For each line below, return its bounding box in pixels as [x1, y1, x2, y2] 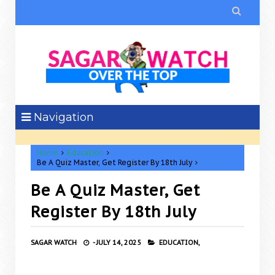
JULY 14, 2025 [96, 238, 141, 247]
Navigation [31, 110, 94, 124]
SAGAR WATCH [31, 238, 77, 247]
